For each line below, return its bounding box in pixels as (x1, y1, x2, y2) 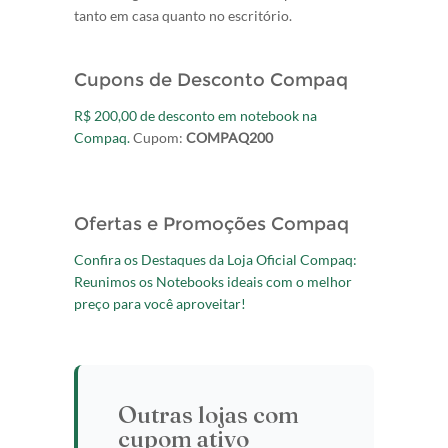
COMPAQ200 (186, 129, 273, 146)
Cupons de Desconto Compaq (74, 69, 348, 91)
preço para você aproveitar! (74, 295, 246, 312)
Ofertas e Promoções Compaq (74, 213, 349, 235)
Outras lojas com (118, 400, 299, 429)
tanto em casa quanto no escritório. (74, 7, 292, 24)
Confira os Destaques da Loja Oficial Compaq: (74, 251, 357, 268)
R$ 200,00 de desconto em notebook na (74, 107, 317, 124)
